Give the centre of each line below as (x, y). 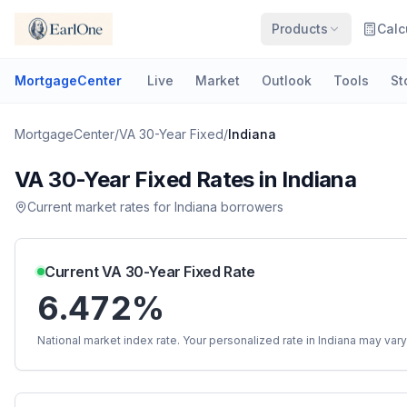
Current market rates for (101, 207)
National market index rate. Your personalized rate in (178, 340)
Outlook (287, 80)
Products (300, 29)
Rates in (237, 179)
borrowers (250, 207)
